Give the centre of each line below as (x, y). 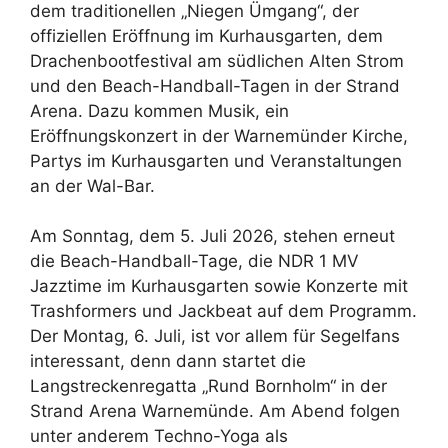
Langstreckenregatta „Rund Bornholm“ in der (208, 386)
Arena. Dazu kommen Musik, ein (159, 110)
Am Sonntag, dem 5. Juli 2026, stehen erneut (212, 236)
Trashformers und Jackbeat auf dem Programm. (223, 311)
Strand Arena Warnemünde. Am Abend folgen (215, 411)
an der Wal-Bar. (92, 185)
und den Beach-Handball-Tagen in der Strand (215, 85)
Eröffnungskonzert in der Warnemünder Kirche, (219, 135)
